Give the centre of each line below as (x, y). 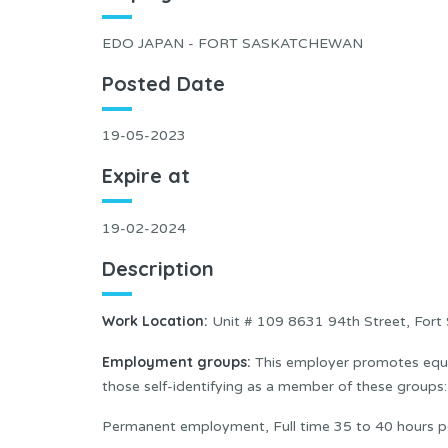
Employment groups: (176, 362)
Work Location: (155, 321)
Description (158, 268)
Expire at (146, 176)
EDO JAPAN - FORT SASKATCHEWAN (232, 43)
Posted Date (163, 83)
